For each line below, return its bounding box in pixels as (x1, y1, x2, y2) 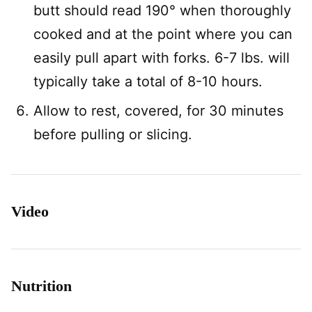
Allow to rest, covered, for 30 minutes (33, 102, 283, 119)
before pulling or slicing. (33, 126, 192, 143)
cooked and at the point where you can (33, 26, 292, 42)
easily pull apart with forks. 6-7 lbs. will (33, 49, 290, 66)
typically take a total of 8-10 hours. (33, 73, 263, 90)
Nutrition (11, 277, 72, 295)
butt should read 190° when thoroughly (33, 2, 291, 19)
